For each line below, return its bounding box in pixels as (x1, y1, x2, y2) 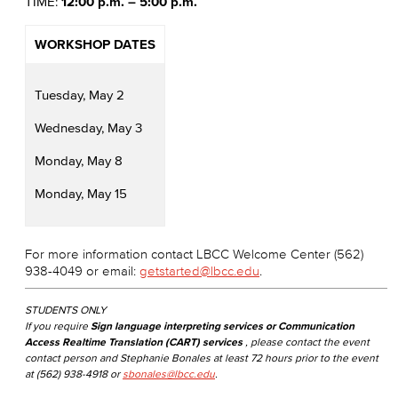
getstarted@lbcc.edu (139, 263, 259, 278)
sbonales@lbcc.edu (123, 368, 215, 379)
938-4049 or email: (25, 263, 139, 278)
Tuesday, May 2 (35, 87, 124, 102)
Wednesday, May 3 (35, 120, 142, 135)
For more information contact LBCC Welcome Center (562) (25, 246, 363, 261)
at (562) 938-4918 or (25, 368, 123, 379)
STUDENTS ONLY (25, 304, 107, 315)
